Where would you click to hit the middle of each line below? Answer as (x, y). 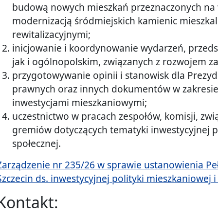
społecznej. (36, 144)
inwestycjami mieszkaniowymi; (80, 103)
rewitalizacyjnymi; (51, 35)
